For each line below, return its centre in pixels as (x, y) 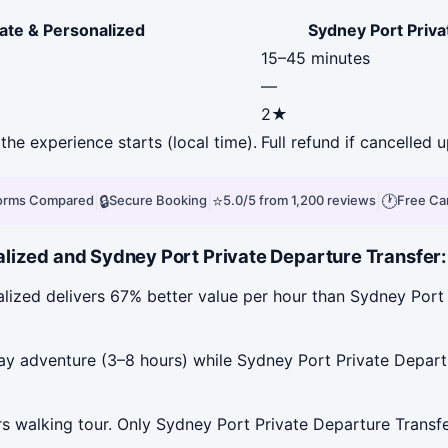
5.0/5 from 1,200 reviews (299, 200)
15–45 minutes (315, 57)
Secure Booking (158, 200)
